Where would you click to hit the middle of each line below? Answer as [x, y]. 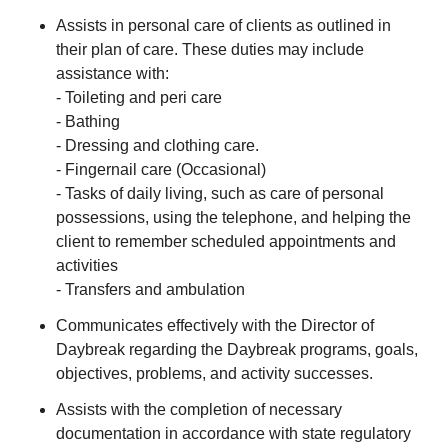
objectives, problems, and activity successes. [214, 373]
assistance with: [112, 73]
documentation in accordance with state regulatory [233, 433]
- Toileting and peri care [139, 97]
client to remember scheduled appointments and [226, 241]
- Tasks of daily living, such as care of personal [220, 193]
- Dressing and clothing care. [157, 145]
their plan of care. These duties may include [210, 49]
